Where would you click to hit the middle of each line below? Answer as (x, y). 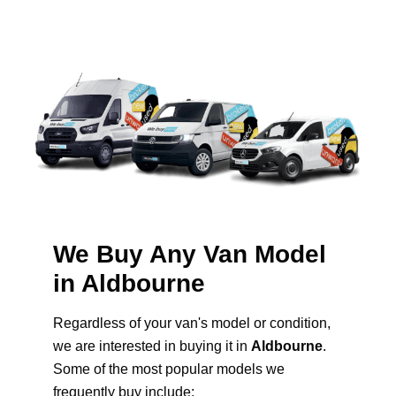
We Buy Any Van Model (190, 255)
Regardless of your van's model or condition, (192, 324)
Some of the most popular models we (169, 369)
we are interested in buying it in (152, 346)
